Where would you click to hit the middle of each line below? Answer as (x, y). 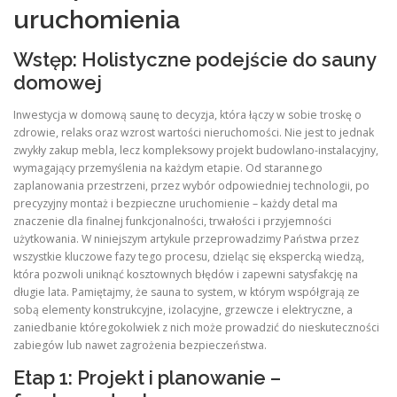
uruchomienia (97, 20)
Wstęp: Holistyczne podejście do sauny (195, 60)
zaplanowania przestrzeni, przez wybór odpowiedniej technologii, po (191, 185)
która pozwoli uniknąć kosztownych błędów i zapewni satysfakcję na (186, 274)
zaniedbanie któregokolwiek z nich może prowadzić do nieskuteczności (196, 327)
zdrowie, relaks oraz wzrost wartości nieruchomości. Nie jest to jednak (194, 132)
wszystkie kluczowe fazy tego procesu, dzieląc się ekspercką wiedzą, (189, 256)
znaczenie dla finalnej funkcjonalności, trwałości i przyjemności (172, 221)
